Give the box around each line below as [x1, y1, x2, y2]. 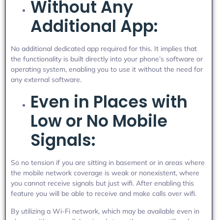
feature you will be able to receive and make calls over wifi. [11, 189, 196, 198]
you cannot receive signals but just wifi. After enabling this [11, 178, 194, 188]
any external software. [11, 75, 82, 84]
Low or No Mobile [30, 109, 167, 133]
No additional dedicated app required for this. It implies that [11, 44, 197, 53]
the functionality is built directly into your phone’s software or [11, 54, 203, 63]
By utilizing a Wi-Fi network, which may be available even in [11, 206, 199, 216]
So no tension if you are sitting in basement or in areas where [11, 158, 205, 167]
